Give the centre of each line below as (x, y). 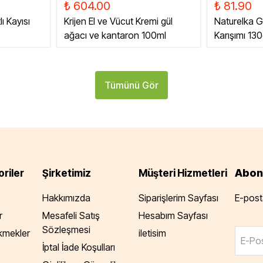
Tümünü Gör (131, 85)
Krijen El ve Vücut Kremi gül (118, 21)
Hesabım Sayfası (173, 215)
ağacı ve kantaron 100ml (115, 35)
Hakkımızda (66, 198)
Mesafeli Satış (71, 215)
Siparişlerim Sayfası (178, 198)
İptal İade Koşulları (79, 247)
